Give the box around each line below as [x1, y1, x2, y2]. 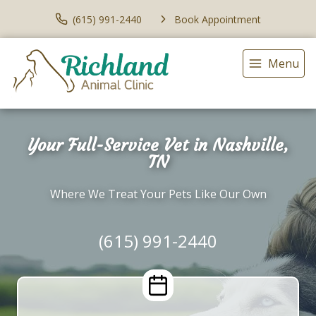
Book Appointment [174, 12, 261, 26]
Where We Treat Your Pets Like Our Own [49, 186, 267, 202]
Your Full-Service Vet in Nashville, [27, 135, 289, 157]
